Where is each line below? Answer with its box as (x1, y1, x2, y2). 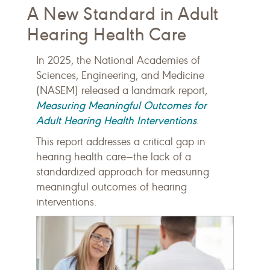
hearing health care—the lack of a (36, 150, 191, 163)
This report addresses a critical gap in (36, 135, 206, 148)
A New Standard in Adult (27, 3, 219, 25)
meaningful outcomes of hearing (36, 180, 187, 193)
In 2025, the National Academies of (36, 54, 200, 67)
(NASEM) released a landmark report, (36, 84, 207, 97)
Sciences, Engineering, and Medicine (36, 69, 204, 82)
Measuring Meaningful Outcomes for (36, 98, 207, 112)
